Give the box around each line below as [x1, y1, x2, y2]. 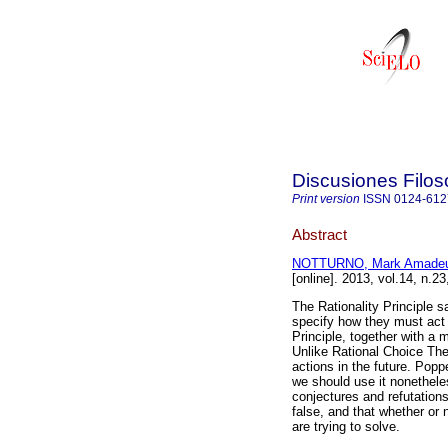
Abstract [292, 225, 347, 243]
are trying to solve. [292, 419, 400, 435]
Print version [292, 192, 360, 206]
